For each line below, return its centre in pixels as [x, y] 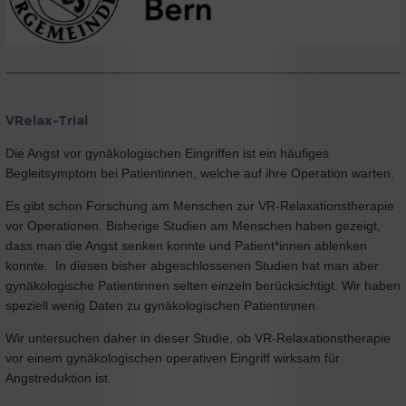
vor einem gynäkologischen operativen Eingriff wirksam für [173, 358]
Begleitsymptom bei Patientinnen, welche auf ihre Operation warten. [202, 173]
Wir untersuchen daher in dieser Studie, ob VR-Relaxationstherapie [198, 338]
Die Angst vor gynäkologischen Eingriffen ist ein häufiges [167, 153]
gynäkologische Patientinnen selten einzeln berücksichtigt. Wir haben [203, 285]
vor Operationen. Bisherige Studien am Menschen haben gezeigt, [193, 225]
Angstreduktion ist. [58, 377]
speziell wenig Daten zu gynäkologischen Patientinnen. [162, 305]
